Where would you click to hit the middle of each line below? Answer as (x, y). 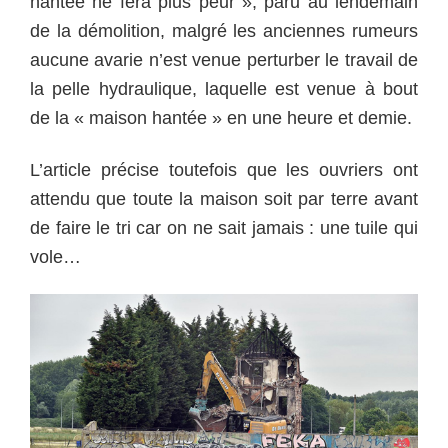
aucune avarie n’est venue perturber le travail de (224, 60)
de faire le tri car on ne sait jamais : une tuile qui (224, 227)
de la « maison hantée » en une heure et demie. (221, 118)
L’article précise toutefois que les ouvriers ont (224, 169)
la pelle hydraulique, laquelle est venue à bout (224, 89)
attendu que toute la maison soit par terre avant (224, 198)
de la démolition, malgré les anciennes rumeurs (224, 31)
